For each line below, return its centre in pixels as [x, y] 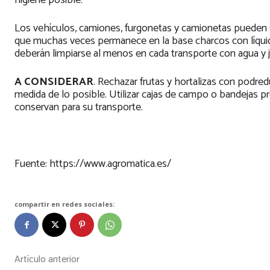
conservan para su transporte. [79, 108]
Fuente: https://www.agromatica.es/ [93, 164]
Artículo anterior [47, 260]
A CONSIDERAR [54, 82]
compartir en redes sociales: [64, 204]
